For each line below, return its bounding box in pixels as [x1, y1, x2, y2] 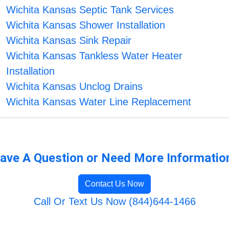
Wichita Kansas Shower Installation [6, 19, 166, 31]
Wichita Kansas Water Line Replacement [6, 96, 192, 108]
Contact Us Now [85, 179, 144, 189]
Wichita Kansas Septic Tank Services [6, 4, 174, 16]
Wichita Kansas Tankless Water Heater [6, 50, 183, 62]
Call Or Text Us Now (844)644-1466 [33, 196, 196, 208]
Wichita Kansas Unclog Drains [6, 81, 143, 93]
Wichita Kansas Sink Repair [6, 35, 132, 47]
